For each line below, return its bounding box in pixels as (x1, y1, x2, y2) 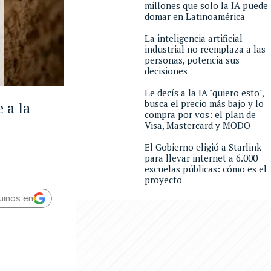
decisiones (145, 65, 188, 77)
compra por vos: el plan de (145, 108, 256, 120)
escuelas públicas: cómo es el (145, 163, 267, 175)
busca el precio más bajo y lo (145, 97, 264, 109)
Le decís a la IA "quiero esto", (145, 87, 264, 99)
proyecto (145, 174, 182, 186)
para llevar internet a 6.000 (145, 152, 258, 164)
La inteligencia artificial (145, 32, 243, 44)
